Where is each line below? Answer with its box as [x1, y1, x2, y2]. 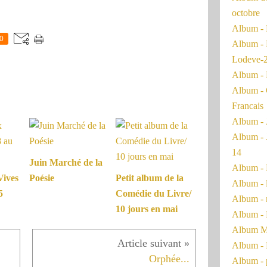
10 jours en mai [116, 204, 178, 215]
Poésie [29, 173, 54, 184]
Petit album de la [116, 173, 184, 184]
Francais [232, 101, 263, 111]
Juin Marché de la [29, 157, 103, 168]
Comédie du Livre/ [116, 188, 191, 199]
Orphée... [149, 253, 190, 265]
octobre [232, 8, 260, 18]
